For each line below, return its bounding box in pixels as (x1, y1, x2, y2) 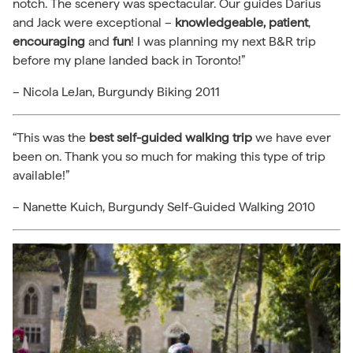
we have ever (252, 129, 331, 145)
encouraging (13, 33, 85, 49)
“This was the (13, 129, 89, 145)
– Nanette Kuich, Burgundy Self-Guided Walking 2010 (13, 199, 315, 214)
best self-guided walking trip (89, 129, 252, 145)
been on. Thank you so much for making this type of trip (13, 148, 325, 164)
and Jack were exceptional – (13, 14, 175, 30)
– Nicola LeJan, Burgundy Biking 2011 (13, 84, 220, 99)
